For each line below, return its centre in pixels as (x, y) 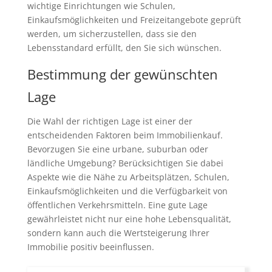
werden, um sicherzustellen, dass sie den (112, 34)
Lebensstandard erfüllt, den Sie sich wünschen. (124, 48)
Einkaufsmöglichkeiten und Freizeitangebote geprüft (134, 20)
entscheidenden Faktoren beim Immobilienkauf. (125, 135)
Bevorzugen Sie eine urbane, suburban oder (117, 149)
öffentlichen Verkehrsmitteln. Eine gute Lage (117, 205)
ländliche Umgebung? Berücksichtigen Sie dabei (125, 163)
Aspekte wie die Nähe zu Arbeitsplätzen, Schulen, (128, 177)
